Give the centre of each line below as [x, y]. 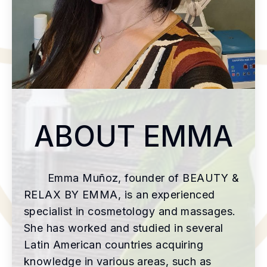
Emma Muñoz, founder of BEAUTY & [143, 178]
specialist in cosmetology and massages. [130, 211]
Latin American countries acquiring [114, 244]
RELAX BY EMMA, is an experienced [119, 194]
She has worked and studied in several [124, 228]
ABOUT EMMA [133, 136]
